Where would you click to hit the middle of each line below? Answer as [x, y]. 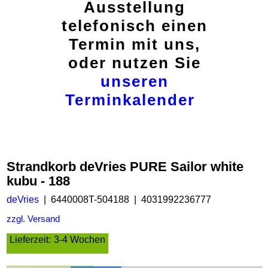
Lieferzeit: [30, 240]
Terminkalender [130, 100]
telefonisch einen [135, 26]
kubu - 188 [38, 181]
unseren [135, 81]
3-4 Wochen [80, 240]
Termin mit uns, [135, 44]
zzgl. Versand [33, 219]
